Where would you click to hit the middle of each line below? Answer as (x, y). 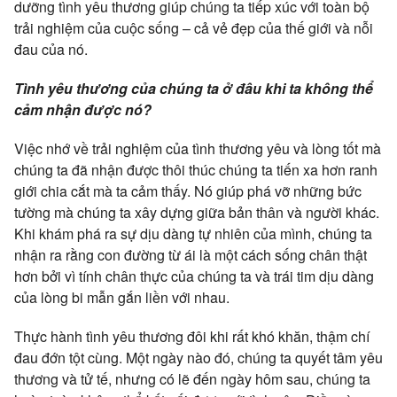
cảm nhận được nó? (83, 109)
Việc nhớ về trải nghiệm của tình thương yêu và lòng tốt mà (198, 148)
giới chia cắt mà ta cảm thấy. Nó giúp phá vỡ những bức (188, 191)
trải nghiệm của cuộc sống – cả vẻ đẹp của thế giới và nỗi (194, 27)
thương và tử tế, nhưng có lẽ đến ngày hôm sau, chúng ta (192, 378)
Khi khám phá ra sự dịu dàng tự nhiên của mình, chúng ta (193, 233)
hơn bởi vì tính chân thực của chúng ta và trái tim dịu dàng (194, 276)
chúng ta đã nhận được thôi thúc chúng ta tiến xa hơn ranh (196, 169)
